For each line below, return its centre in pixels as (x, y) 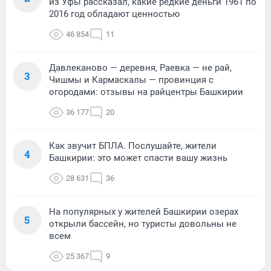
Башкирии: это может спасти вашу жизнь (138, 158)
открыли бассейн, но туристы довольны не (143, 224)
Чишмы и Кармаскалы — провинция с (131, 80)
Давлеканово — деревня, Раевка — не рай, (140, 68)
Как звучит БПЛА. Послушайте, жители (133, 146)
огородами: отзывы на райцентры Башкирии (146, 92)
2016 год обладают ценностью (114, 14)
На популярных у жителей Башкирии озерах (144, 212)
